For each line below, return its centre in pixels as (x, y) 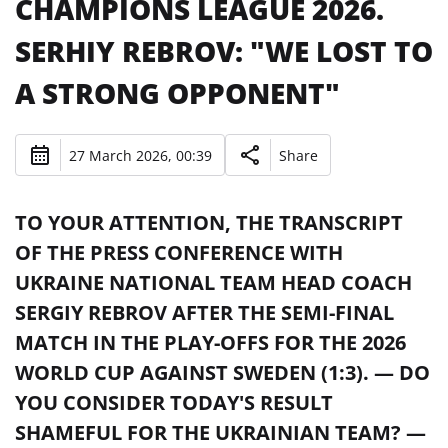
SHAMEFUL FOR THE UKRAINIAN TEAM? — (220, 432)
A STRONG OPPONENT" (177, 93)
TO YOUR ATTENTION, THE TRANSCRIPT (209, 222)
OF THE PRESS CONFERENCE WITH (179, 252)
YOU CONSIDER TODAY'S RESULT (174, 402)
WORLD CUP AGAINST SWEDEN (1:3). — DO (222, 372)
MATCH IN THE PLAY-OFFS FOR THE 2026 (210, 342)
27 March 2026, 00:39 (140, 155)
